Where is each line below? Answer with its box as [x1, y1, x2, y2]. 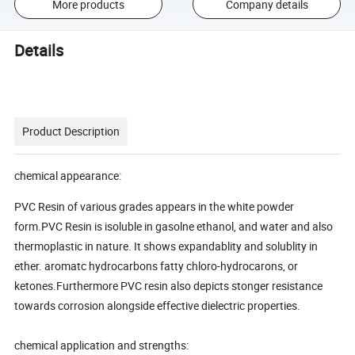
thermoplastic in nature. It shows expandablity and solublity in [14, 238, 319, 254]
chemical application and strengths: [14, 337, 189, 353]
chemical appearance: [14, 167, 122, 183]
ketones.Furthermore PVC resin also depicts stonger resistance [14, 277, 323, 293]
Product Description [22, 123, 120, 139]
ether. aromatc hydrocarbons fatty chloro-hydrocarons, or [14, 258, 299, 273]
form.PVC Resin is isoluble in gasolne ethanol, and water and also [14, 218, 334, 234]
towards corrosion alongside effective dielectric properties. [14, 297, 301, 313]
